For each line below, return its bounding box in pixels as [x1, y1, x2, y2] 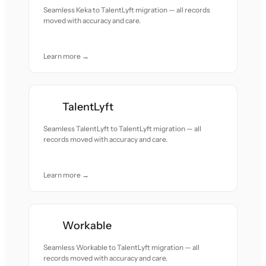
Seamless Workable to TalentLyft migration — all [43, 243, 200, 252]
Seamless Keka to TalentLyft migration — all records [43, 5, 211, 14]
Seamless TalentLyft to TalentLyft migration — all [43, 124, 202, 133]
